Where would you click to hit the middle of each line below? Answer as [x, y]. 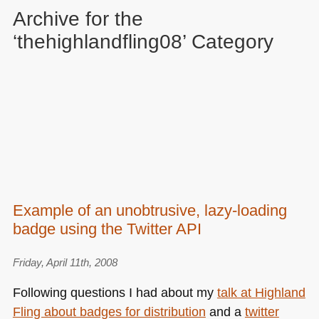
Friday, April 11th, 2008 [65, 262]
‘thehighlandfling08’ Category [143, 41]
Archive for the [78, 19]
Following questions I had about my [115, 293]
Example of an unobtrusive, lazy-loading [150, 211]
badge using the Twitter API [107, 229]
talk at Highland [261, 293]
